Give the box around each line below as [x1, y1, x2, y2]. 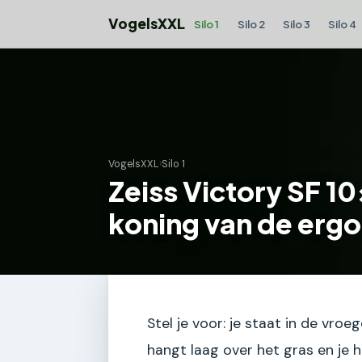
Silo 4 [328, 16, 357, 31]
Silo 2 [237, 16, 265, 31]
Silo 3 [282, 16, 310, 31]
